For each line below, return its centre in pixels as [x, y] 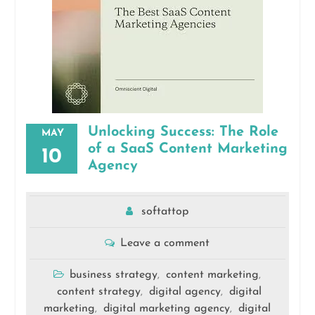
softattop [165, 212]
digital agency [185, 292]
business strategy [114, 275]
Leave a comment [165, 244]
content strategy [98, 292]
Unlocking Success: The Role [183, 133]
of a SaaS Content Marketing [187, 149]
